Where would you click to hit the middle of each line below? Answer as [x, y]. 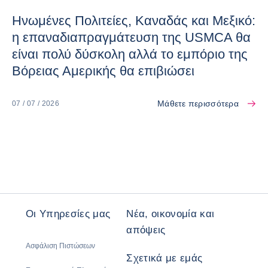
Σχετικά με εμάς [165, 258]
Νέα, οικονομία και [170, 214]
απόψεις [146, 230]
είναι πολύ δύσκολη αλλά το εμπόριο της [130, 54]
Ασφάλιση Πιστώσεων [60, 246]
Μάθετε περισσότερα [198, 104]
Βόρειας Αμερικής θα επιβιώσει [103, 71]
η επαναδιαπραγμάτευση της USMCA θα [131, 38]
